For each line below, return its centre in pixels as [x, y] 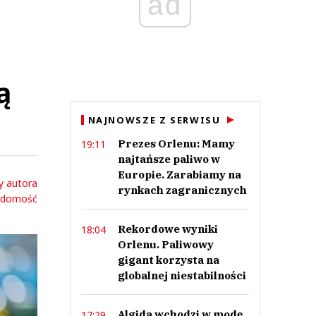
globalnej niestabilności [182, 275]
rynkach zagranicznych [182, 190]
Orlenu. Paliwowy [165, 244]
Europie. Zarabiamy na [179, 175]
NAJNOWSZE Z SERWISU [154, 120]
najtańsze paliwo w [169, 159]
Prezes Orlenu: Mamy [176, 144]
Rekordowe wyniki [168, 229]
